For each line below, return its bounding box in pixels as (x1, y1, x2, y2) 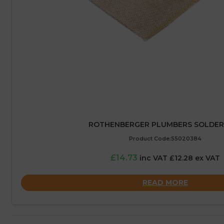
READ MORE (142, 177, 188, 187)
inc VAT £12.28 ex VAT (139, 153, 220, 163)
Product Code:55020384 (129, 135, 201, 142)
